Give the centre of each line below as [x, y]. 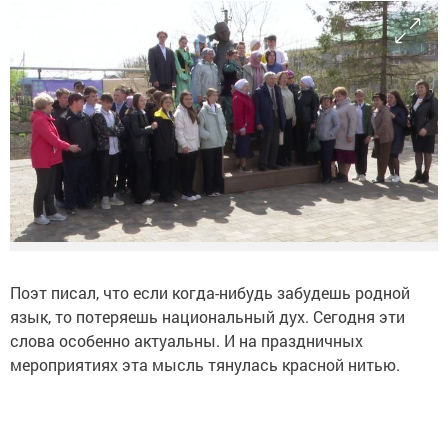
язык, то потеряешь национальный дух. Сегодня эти [207, 317]
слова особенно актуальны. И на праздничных [186, 341]
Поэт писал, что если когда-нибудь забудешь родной [210, 293]
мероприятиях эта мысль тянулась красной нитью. [205, 365]
